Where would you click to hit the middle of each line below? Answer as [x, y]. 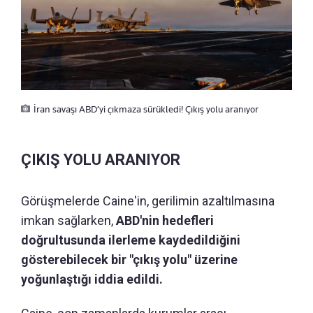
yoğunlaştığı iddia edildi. [92, 279]
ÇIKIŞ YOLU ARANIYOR [101, 159]
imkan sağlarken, [68, 220]
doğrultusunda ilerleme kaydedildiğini [131, 240]
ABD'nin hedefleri [165, 220]
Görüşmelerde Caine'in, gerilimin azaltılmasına [148, 201]
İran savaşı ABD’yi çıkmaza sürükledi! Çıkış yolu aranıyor [146, 109]
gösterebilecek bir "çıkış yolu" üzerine [129, 259]
